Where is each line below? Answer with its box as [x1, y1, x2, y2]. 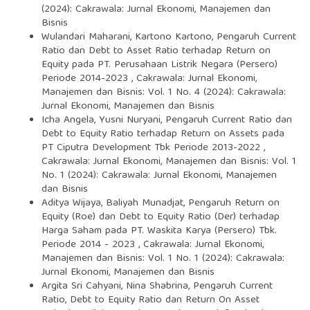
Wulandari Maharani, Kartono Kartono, [41, 28, 217, 46]
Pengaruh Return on [188, 194, 280, 212]
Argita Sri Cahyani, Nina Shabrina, [41, 277, 193, 295]
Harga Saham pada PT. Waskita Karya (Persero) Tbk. [41, 221, 277, 240]
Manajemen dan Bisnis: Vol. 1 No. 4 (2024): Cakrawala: [41, 83, 286, 102]
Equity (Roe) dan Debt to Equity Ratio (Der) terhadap [41, 208, 280, 226]
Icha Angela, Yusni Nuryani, [41, 111, 165, 129]
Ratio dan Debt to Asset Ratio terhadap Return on [41, 42, 271, 60]
